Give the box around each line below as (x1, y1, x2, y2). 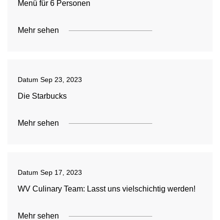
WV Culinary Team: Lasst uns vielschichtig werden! (17, 185, 195, 193)
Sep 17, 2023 (40, 168, 82, 176)
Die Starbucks (17, 92, 67, 100)
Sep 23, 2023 (40, 76, 82, 83)
